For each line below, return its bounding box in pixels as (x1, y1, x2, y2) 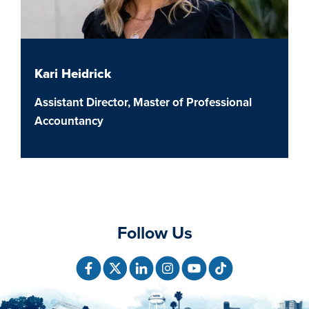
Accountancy (34, 114, 103, 129)
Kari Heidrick (34, 66, 111, 82)
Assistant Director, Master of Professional (34, 95, 252, 110)
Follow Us (117, 223, 192, 244)
